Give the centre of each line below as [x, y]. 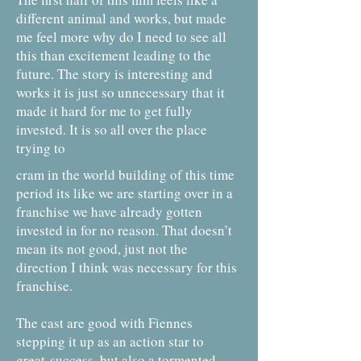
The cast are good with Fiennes [104, 323]
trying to [41, 148]
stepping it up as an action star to [110, 341]
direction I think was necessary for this [127, 267]
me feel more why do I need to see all [121, 37]
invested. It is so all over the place [112, 129]
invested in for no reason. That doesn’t [124, 230]
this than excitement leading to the [114, 55]
